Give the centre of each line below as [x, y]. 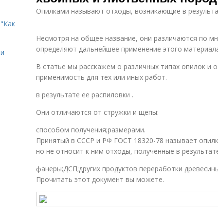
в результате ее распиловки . [85, 95]
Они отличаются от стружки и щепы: [97, 112]
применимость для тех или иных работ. [101, 77]
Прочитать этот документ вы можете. [100, 179]
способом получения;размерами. [91, 130]
